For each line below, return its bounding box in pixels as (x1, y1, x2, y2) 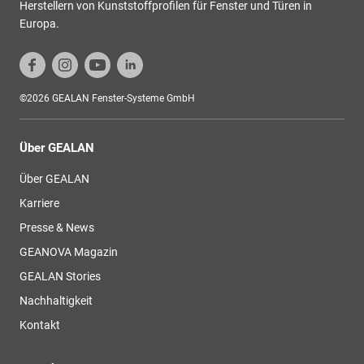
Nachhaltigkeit (19, 293, 93, 307)
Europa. (19, 16, 59, 30)
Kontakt (19, 318, 60, 331)
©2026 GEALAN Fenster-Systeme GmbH (19, 92, 195, 104)
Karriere (19, 196, 59, 210)
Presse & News (19, 220, 94, 234)
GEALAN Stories (19, 269, 101, 283)
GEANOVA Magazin (19, 245, 118, 258)
